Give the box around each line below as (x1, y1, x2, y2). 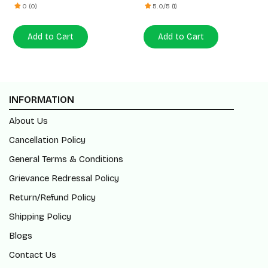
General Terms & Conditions (9, 154, 123, 165)
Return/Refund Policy (9, 192, 96, 203)
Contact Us (9, 249, 56, 260)
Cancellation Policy (9, 135, 86, 145)
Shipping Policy (9, 211, 71, 222)
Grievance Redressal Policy (9, 173, 119, 184)
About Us (9, 115, 48, 126)
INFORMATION (9, 94, 74, 105)
